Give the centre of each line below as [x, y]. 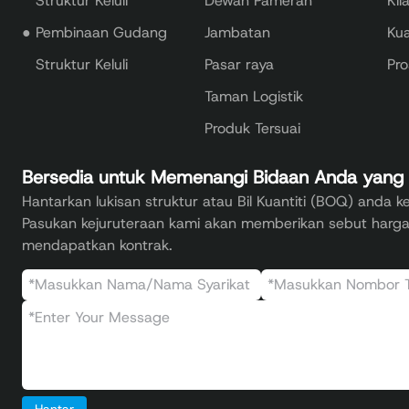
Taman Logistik [254, 97]
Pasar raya [240, 65]
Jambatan [238, 33]
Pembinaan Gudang [102, 33]
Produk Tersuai [253, 129]
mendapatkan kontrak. [98, 245]
